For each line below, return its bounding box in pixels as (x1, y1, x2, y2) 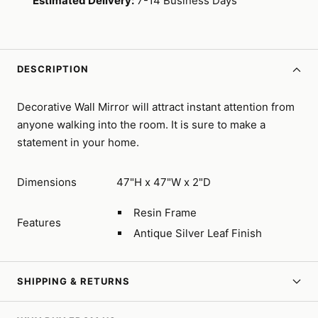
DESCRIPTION (17, 63, 89, 75)
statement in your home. (17, 136, 139, 150)
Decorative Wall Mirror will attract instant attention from (17, 100, 295, 114)
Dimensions (17, 175, 77, 190)
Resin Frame (133, 206, 197, 220)
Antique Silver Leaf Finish (133, 226, 262, 241)
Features (17, 216, 61, 230)
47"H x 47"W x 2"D (116, 175, 211, 190)
